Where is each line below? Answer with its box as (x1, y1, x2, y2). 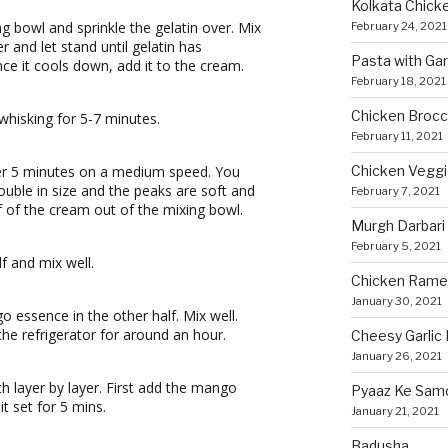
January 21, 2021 (350, 403, 439, 418)
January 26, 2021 (350, 348, 442, 363)
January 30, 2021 (350, 293, 442, 308)
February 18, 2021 (350, 73, 446, 88)
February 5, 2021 (350, 238, 441, 253)
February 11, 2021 (350, 128, 443, 143)
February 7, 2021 (350, 183, 440, 198)
